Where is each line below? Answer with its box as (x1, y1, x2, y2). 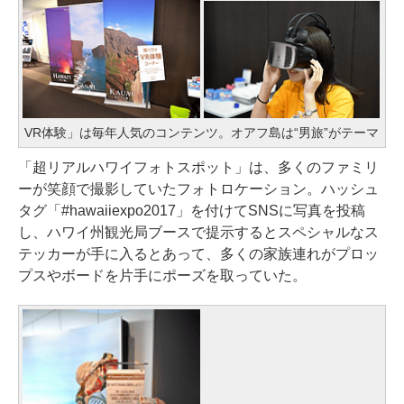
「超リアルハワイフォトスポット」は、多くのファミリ (18, 160, 379, 176)
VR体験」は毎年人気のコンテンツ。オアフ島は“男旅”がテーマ (24, 125, 379, 141)
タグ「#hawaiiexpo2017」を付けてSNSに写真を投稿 (18, 203, 365, 219)
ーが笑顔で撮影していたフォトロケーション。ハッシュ (18, 181, 379, 197)
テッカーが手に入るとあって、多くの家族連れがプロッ (18, 246, 379, 262)
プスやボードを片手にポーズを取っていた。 (18, 268, 307, 284)
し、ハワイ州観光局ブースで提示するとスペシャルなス (18, 225, 379, 241)
